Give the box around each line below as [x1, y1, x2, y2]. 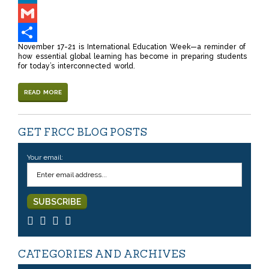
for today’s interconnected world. [18, 62, 138, 70]
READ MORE [24, 89, 62, 95]
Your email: [27, 153, 63, 162]
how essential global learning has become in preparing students [18, 52, 247, 61]
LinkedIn [18, 9, 48, 17]
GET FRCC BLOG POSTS [18, 125, 148, 139]
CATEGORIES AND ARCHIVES [18, 247, 186, 261]
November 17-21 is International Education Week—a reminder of [18, 43, 246, 51]
